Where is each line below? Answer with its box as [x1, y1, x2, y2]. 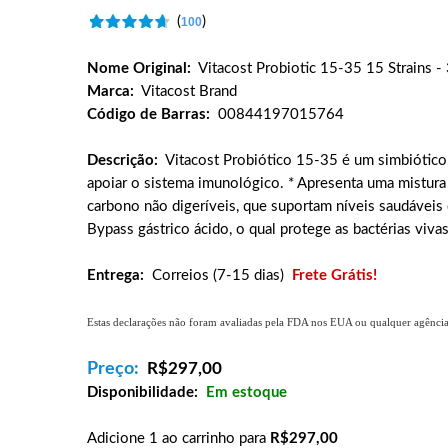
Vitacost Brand [141, 84, 237, 99]
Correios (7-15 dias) [144, 268, 292, 283]
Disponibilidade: [87, 385, 198, 400]
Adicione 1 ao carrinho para [87, 431, 270, 446]
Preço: [87, 360, 139, 378]
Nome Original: [87, 61, 191, 76]
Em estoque [206, 385, 287, 400]
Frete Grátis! [292, 268, 377, 283]
